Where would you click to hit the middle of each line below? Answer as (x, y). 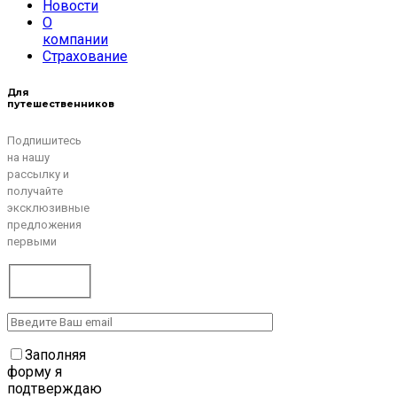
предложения (44, 224)
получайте (35, 191)
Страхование (85, 56)
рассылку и (38, 174)
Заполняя (55, 354)
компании (75, 39)
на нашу (28, 157)
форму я (35, 371)
